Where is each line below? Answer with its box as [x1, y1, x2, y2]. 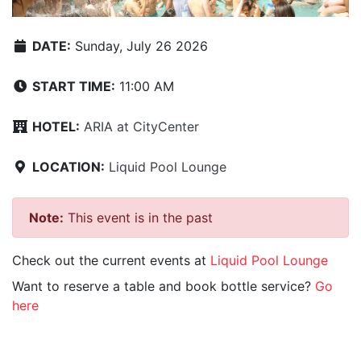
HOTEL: [32, 118, 80, 135]
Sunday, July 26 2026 [71, 38, 208, 55]
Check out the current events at [12, 252, 210, 269]
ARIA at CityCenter [84, 118, 199, 135]
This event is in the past [64, 210, 213, 226]
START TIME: [32, 78, 115, 95]
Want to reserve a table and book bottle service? [12, 278, 315, 295]
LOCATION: [32, 159, 105, 176]
